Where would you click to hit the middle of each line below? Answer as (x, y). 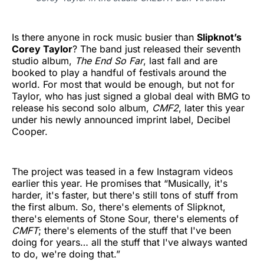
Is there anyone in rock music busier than (104, 37)
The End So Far (109, 60)
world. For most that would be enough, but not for (123, 84)
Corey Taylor (42, 49)
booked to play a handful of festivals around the (119, 72)
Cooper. (30, 131)
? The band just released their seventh (156, 49)
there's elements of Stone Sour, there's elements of (125, 218)
